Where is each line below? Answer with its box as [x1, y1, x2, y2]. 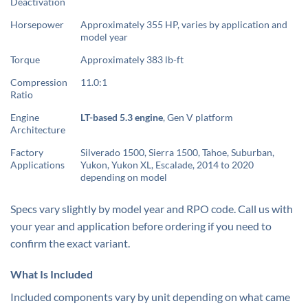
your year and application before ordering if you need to [10, 219, 272, 232]
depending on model [80, 170, 168, 183]
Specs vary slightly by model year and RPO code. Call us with [10, 201, 293, 215]
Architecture [10, 123, 65, 135]
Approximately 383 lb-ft [80, 53, 184, 65]
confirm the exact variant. [10, 236, 130, 250]
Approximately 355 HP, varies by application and [80, 18, 288, 30]
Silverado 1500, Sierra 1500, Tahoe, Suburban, [80, 146, 275, 158]
